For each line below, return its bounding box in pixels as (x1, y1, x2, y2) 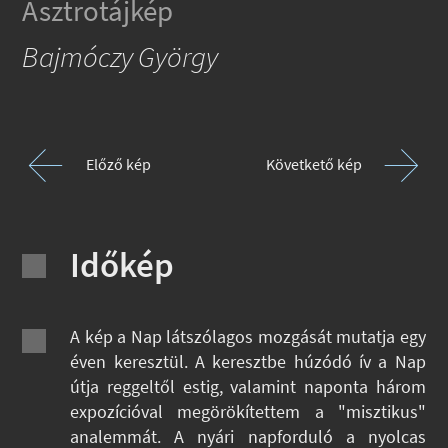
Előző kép (86, 154, 152, 175)
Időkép (70, 242, 175, 288)
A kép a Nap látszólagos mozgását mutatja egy (70, 326, 426, 349)
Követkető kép (265, 154, 362, 175)
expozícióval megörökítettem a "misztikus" (70, 401, 426, 424)
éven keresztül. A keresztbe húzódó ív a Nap (70, 351, 426, 374)
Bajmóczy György (22, 39, 219, 76)
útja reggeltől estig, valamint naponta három (70, 376, 426, 399)
